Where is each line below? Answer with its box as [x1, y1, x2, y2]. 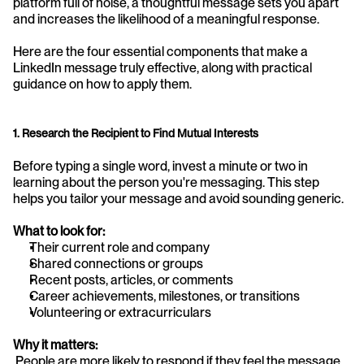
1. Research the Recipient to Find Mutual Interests [13, 126, 258, 140]
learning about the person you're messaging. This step [13, 174, 319, 190]
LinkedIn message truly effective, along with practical [13, 59, 312, 76]
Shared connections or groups [29, 255, 203, 271]
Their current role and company [29, 239, 210, 255]
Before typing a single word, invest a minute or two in [13, 158, 308, 174]
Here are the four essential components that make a [13, 43, 308, 59]
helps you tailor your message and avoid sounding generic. [13, 190, 344, 206]
